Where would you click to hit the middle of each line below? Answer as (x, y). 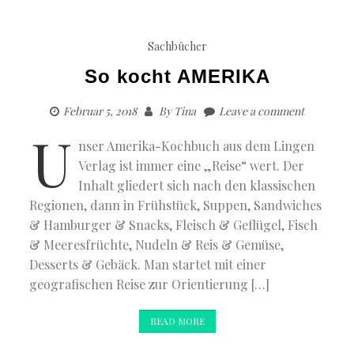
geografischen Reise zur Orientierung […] (150, 284)
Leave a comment (262, 111)
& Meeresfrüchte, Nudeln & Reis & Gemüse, (157, 245)
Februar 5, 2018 (100, 111)
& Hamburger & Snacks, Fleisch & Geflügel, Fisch (174, 225)
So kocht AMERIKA (177, 77)
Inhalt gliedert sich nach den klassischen (197, 186)
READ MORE (177, 321)
